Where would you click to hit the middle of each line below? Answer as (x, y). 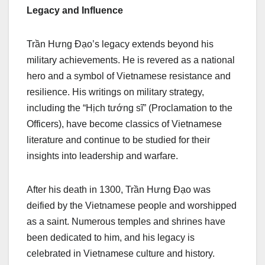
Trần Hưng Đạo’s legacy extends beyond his (120, 44)
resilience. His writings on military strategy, (115, 92)
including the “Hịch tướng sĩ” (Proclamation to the (130, 108)
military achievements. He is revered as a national (131, 60)
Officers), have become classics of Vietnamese (124, 124)
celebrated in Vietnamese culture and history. (121, 253)
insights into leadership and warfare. (102, 156)
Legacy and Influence (75, 10)
